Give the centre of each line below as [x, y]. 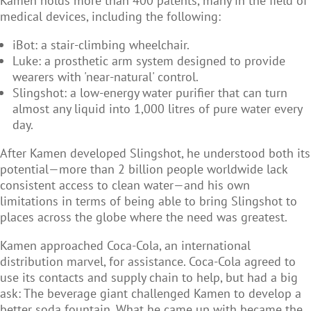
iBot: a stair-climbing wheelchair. [101, 45]
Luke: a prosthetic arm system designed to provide [149, 61]
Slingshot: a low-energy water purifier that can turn [150, 93]
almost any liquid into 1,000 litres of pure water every [157, 109]
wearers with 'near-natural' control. [106, 77]
